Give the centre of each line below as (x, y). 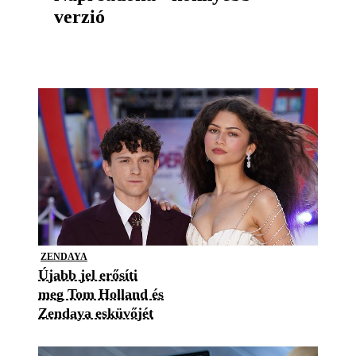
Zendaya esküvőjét (96, 313)
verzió (79, 16)
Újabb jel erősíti (88, 275)
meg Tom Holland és (101, 294)
